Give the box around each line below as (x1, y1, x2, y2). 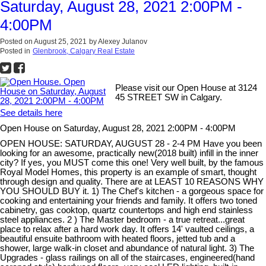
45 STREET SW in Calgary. (115, 93, 223, 102)
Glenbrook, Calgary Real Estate (33, 47, 135, 55)
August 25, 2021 (34, 37, 87, 46)
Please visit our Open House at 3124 (115, 83, 258, 93)
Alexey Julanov (98, 37, 147, 46)
